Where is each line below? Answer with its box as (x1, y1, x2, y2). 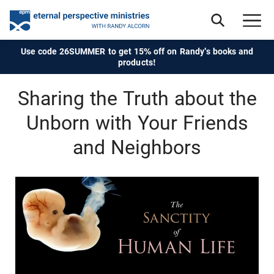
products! (118, 57, 156, 67)
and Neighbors (73, 136, 201, 159)
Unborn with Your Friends (26, 111, 248, 135)
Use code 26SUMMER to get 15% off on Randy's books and (20, 46, 254, 56)
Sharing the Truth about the (17, 87, 257, 110)
